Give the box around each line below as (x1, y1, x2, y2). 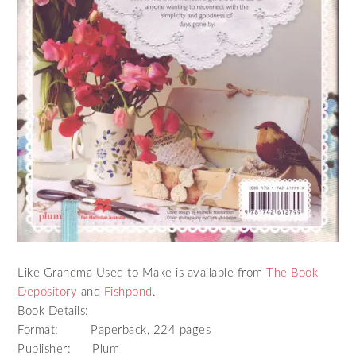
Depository (17, 286, 78, 299)
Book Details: (17, 305, 89, 318)
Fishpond (103, 286, 153, 299)
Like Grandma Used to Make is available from (17, 267, 267, 280)
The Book (266, 267, 319, 280)
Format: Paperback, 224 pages (17, 324, 211, 337)
